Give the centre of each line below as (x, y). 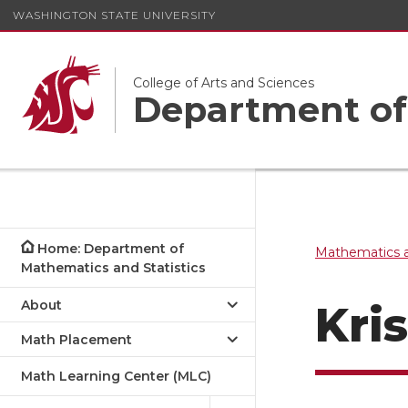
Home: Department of (111, 249)
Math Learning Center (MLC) (116, 376)
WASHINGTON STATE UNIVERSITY (114, 15)
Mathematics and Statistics (113, 268)
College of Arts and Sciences (224, 82)
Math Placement (76, 340)
